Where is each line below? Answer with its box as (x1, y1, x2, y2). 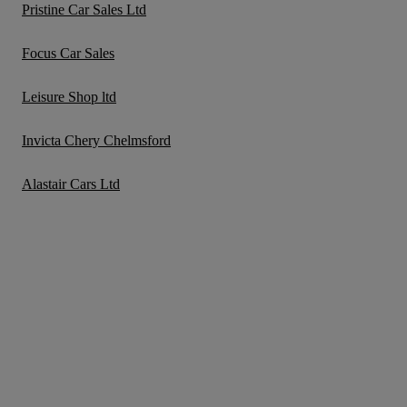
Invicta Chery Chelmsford (22, 132, 171, 148)
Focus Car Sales (22, 45, 114, 61)
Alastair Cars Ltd (22, 175, 120, 192)
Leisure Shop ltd (22, 88, 116, 104)
